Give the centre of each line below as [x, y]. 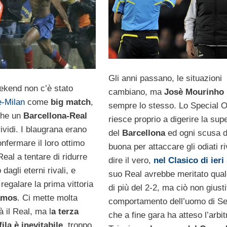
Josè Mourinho [193, 92]
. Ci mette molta [47, 198]
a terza [65, 212]
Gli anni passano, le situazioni [165, 78]
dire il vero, [131, 160]
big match [69, 102]
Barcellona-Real [55, 116]
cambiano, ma [135, 92]
